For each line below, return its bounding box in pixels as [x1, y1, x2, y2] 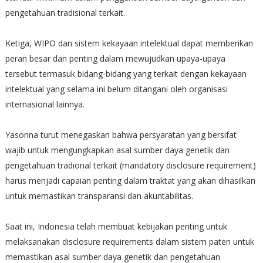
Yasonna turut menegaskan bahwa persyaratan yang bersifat [5, 129, 237, 140]
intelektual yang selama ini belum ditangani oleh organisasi [5, 83, 228, 95]
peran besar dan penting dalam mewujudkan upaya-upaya [5, 52, 225, 64]
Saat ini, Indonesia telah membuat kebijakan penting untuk [5, 220, 227, 232]
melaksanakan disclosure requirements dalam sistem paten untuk [5, 235, 257, 247]
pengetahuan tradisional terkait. [5, 6, 125, 18]
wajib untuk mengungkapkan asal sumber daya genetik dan [5, 144, 230, 156]
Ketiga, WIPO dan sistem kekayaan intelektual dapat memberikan [5, 37, 253, 49]
